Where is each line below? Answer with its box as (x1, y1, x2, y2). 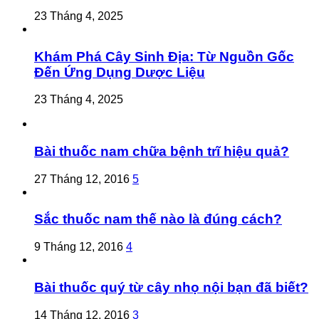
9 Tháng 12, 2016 (34, 241, 123, 253)
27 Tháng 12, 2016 (34, 172, 130, 185)
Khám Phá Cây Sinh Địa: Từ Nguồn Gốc (34, 48, 294, 64)
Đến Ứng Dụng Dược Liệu (34, 64, 205, 80)
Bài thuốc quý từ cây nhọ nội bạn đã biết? (34, 279, 308, 295)
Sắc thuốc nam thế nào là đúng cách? (34, 211, 282, 227)
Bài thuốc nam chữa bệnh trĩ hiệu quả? (34, 143, 289, 159)
